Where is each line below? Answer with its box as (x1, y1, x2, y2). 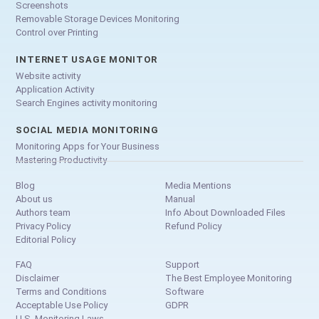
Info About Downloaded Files (165, 207, 286, 219)
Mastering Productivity (16, 155, 108, 166)
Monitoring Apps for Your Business (16, 141, 160, 152)
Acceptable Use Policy (16, 300, 108, 311)
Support (165, 259, 199, 271)
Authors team (16, 207, 71, 219)
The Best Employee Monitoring (165, 273, 292, 284)
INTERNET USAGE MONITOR (16, 54, 157, 66)
